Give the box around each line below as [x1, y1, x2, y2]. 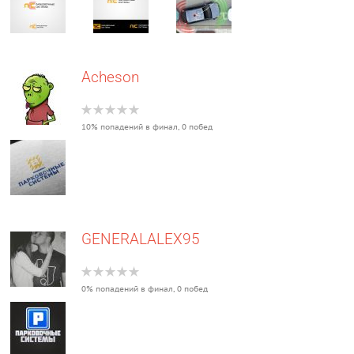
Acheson [81, 68, 140, 86]
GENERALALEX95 [81, 230, 201, 248]
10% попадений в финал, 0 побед [81, 122, 213, 132]
